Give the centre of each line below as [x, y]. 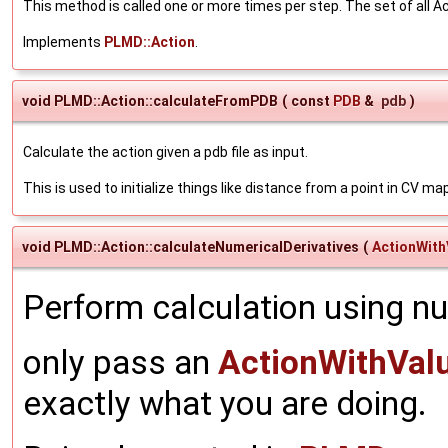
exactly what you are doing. [225, 403]
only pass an [120, 362]
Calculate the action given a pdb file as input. [165, 151]
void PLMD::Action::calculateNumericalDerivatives [190, 246]
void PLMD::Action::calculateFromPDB [150, 100]
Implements [63, 41]
